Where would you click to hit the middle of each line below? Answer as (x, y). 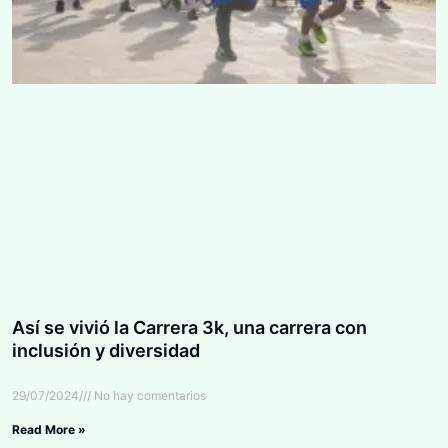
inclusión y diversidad (106, 350)
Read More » (49, 429)
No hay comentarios (148, 395)
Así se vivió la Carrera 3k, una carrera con (189, 327)
